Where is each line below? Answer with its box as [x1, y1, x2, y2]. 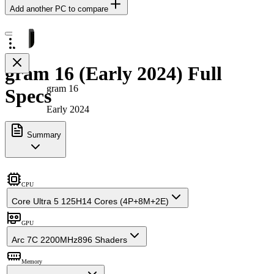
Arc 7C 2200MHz [12, 234, 78, 245]
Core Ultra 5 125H [12, 196, 82, 206]
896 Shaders [78, 234, 127, 245]
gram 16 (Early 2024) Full [5, 62, 222, 85]
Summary [24, 130, 61, 139]
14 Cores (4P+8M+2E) [82, 196, 169, 206]
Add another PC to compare [10, 4, 108, 13]
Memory [21, 257, 42, 265]
